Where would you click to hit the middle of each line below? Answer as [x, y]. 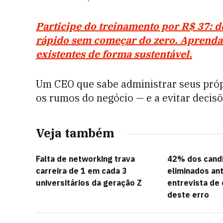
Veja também [75, 133]
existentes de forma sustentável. [114, 54]
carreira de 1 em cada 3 [81, 171]
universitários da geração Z [89, 183]
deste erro [188, 195]
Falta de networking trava [85, 159]
